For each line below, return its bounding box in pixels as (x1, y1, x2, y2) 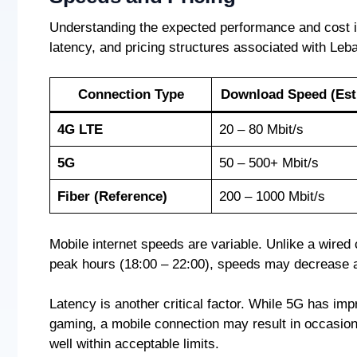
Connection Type (77, 87, 184, 103)
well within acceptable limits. (49, 336, 219, 352)
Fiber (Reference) (57, 189, 167, 205)
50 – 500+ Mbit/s (218, 155, 319, 171)
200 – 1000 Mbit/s (218, 189, 325, 205)
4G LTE (57, 122, 103, 138)
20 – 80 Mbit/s (218, 122, 304, 138)
